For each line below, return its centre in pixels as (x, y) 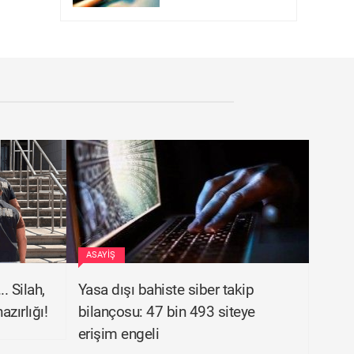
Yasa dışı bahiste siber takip (166, 290)
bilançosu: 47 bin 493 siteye (166, 312)
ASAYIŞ (100, 255)
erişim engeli (118, 334)
